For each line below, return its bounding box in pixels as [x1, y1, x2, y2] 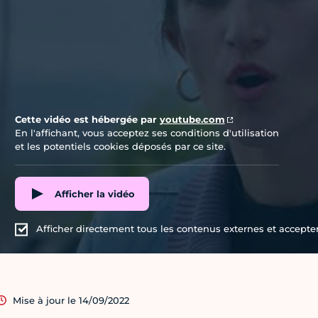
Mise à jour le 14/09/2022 [12, 295, 129, 307]
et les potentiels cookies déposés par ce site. [14, 141, 226, 153]
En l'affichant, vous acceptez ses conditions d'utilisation [14, 127, 279, 139]
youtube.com [159, 114, 225, 126]
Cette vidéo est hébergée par [14, 114, 160, 126]
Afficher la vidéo [54, 187, 135, 199]
